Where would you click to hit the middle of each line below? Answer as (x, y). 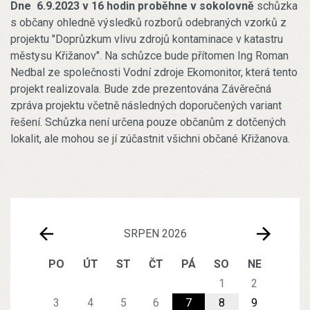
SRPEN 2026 (155, 234)
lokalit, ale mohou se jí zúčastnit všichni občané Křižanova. (150, 138)
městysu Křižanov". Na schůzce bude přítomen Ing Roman (149, 55)
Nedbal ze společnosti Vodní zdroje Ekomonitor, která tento (154, 72)
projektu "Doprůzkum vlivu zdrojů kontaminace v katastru (147, 39)
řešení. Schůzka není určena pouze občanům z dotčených (148, 122)
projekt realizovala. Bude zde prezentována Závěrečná (141, 89)
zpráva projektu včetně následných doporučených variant (146, 105)
